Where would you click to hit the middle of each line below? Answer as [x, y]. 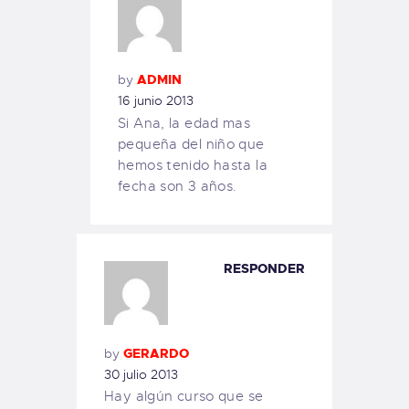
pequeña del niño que [191, 144]
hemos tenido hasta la [193, 165]
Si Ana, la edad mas [184, 123]
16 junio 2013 [156, 101]
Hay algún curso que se [184, 397]
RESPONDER [264, 269]
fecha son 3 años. [178, 186]
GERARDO [156, 353]
